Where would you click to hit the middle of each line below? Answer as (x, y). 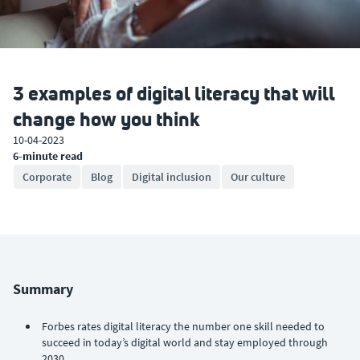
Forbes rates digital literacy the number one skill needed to (183, 326)
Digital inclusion (172, 177)
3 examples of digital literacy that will (174, 93)
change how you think (106, 119)
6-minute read (48, 156)
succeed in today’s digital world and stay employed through (185, 342)
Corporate (47, 177)
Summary (43, 289)
